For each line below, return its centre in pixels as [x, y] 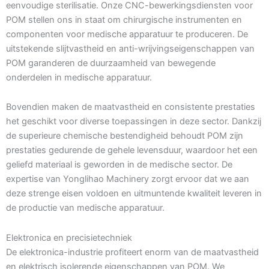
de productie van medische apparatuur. [85, 208]
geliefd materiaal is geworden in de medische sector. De [119, 165]
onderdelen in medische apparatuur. [79, 77]
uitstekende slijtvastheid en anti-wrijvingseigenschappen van [130, 48]
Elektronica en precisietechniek [69, 237]
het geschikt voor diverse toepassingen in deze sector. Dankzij [134, 122]
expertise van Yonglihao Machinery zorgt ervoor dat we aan [128, 179]
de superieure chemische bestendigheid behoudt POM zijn [125, 136]
